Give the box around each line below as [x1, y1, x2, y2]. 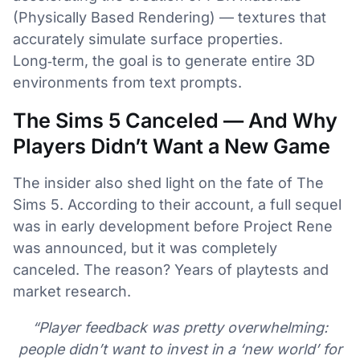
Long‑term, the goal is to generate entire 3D [13, 51, 315, 69]
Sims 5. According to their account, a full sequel [13, 195, 342, 213]
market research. [13, 282, 131, 300]
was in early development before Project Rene [13, 217, 333, 235]
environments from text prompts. [13, 73, 242, 91]
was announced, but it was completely [13, 239, 277, 256]
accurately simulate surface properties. [13, 30, 283, 47]
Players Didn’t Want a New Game [13, 133, 330, 158]
